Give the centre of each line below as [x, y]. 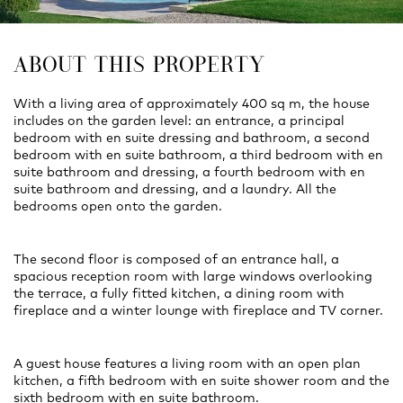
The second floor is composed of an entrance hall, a [176, 260]
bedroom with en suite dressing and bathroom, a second [192, 138]
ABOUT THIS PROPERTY [139, 64]
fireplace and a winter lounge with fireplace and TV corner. [198, 311]
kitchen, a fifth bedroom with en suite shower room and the [201, 381]
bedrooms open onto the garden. [118, 206]
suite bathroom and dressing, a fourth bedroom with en [189, 172]
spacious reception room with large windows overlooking [193, 277]
